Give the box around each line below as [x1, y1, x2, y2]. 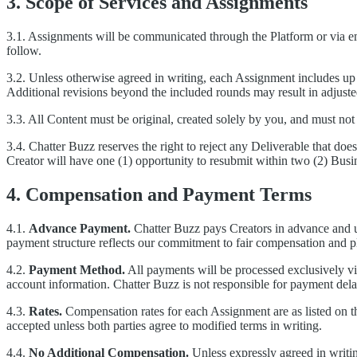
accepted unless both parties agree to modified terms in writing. [6, 319, 322, 333]
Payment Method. [29, 263, 125, 277]
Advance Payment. [29, 222, 131, 236]
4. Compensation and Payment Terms [6, 184, 312, 206]
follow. [6, 44, 41, 58]
